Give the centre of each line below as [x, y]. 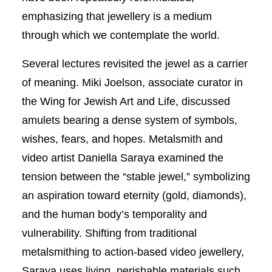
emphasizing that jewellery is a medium [117, 16]
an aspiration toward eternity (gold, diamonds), [134, 195]
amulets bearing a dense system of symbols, [129, 120]
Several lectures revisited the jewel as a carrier [134, 63]
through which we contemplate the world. [121, 35]
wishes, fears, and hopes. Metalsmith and [122, 139]
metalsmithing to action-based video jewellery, [133, 252]
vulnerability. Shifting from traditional [109, 233]
